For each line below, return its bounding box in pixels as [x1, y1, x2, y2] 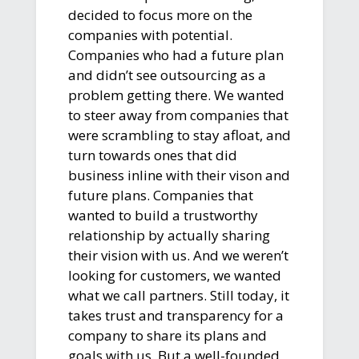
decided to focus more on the [67, 5, 252, 24]
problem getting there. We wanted [67, 85, 284, 104]
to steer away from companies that [67, 105, 288, 124]
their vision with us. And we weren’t [67, 245, 288, 264]
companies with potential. [67, 25, 232, 44]
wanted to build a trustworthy [67, 205, 258, 224]
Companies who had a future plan [67, 45, 284, 64]
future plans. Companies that [67, 185, 253, 204]
